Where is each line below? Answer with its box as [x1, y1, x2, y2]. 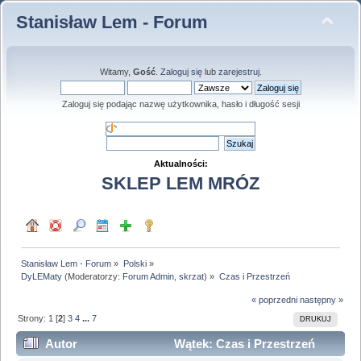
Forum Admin [122, 271, 175, 281]
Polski [122, 258, 147, 268]
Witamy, [99, 67, 133, 77]
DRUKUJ [299, 315, 331, 324]
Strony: [18, 313, 49, 323]
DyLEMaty [21, 271, 63, 281]
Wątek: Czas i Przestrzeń [170, 337, 315, 351]
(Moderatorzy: [62, 271, 123, 281]
